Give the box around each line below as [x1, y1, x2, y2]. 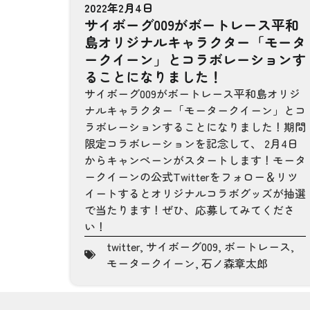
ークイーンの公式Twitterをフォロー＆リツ [84, 167, 298, 185]
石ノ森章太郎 [201, 254, 268, 271]
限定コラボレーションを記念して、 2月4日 [84, 134, 298, 152]
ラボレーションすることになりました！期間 [84, 118, 306, 135]
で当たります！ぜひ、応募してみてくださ [84, 201, 295, 218]
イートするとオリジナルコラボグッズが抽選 [84, 184, 306, 201]
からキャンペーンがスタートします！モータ [84, 151, 306, 168]
